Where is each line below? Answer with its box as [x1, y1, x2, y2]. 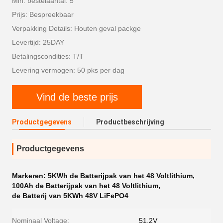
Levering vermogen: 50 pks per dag [12, 66, 124, 74]
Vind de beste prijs [36, 91, 118, 103]
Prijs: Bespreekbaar [12, 10, 74, 18]
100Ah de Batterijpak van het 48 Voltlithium [12, 182, 158, 190]
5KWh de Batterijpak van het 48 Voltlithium [48, 172, 193, 180]
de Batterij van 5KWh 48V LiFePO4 [12, 192, 128, 200]
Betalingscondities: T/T [12, 52, 84, 60]
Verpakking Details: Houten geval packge [12, 24, 141, 32]
